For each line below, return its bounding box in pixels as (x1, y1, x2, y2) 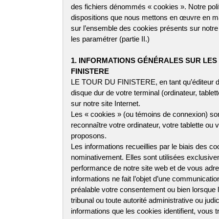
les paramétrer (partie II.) (71, 35, 150, 43)
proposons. (71, 131, 107, 140)
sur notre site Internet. (71, 99, 140, 108)
